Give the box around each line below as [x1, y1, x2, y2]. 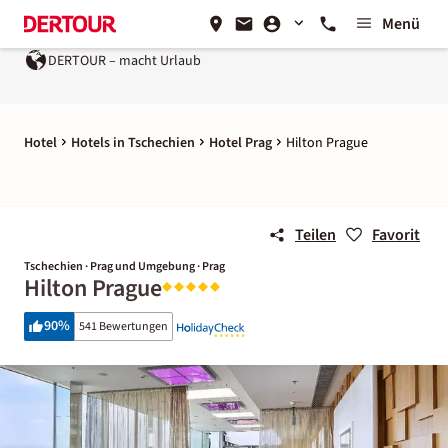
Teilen [295, 224, 336, 246]
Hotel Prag [209, 133, 272, 153]
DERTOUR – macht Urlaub [48, 50, 201, 71]
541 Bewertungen [79, 318, 168, 335]
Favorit [372, 224, 420, 246]
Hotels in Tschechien [71, 133, 195, 153]
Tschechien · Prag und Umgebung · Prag [24, 258, 225, 275]
